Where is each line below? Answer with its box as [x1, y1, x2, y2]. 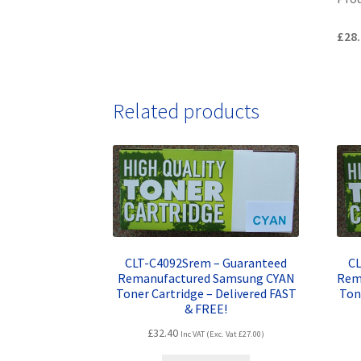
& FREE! [185, 301, 228, 317]
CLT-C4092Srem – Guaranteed [125, 255, 288, 272]
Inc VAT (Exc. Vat [180, 328, 239, 339]
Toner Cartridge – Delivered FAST [115, 285, 297, 302]
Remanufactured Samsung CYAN [117, 270, 295, 287]
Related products [113, 98, 260, 124]
